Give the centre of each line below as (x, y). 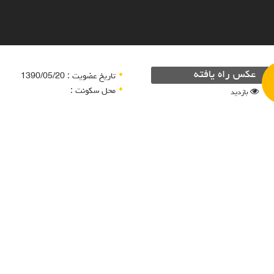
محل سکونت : (93, 91)
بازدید (239, 93)
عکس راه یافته (224, 75)
